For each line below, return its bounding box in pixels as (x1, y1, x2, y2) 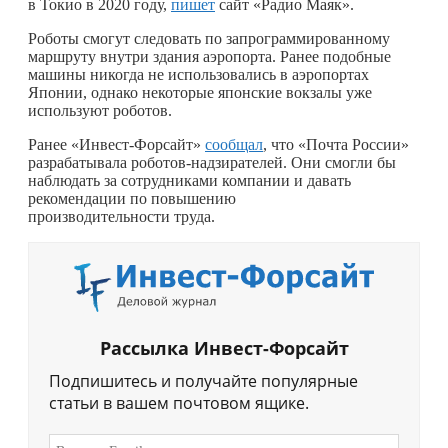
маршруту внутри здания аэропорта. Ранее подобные (28, 47, 391, 65)
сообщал (205, 135, 263, 153)
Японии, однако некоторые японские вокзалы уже (28, 83, 372, 101)
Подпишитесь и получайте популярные (49, 370, 358, 393)
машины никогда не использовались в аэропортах (28, 65, 369, 83)
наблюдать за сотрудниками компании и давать (28, 171, 351, 189)
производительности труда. (28, 207, 215, 225)
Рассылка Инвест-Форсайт (99, 336, 349, 361)
